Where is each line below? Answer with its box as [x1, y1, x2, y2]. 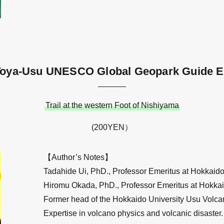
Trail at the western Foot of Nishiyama [45, 100, 179, 109]
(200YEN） [91, 122, 132, 131]
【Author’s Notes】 [43, 152, 113, 161]
